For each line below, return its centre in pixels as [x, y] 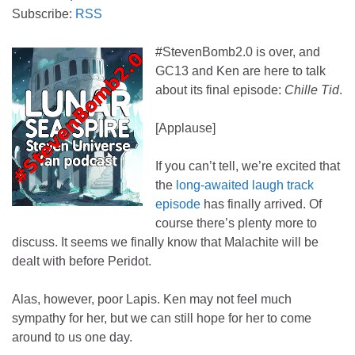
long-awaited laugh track [245, 185]
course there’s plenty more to [236, 223]
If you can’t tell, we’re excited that [248, 166]
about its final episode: [220, 90]
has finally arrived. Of [261, 204]
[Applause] [185, 128]
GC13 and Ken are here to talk [240, 71]
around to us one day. [72, 337]
